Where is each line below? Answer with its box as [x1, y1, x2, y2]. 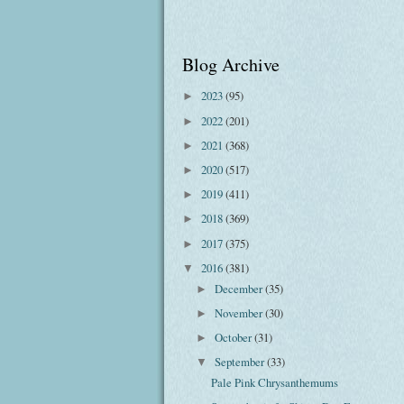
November [215, 304, 266, 321]
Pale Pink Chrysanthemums [211, 374, 339, 390]
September [215, 353, 268, 371]
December [215, 280, 266, 297]
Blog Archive [182, 51, 280, 77]
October [215, 329, 255, 346]
